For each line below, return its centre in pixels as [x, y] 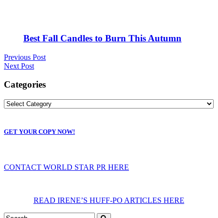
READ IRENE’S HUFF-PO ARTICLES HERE [109, 200]
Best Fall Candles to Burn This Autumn [102, 38]
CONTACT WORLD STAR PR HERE [66, 167]
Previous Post [25, 57]
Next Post [19, 66]
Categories [25, 85]
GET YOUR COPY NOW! [39, 132]
